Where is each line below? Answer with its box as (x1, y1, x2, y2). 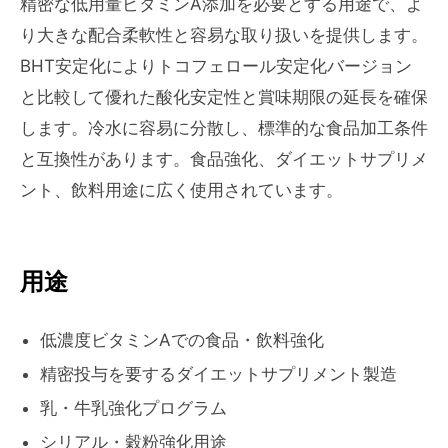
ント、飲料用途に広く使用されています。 (20, 180, 343, 200)
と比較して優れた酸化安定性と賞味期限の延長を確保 (20, 87, 428, 107)
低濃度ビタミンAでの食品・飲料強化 (40, 330, 324, 350)
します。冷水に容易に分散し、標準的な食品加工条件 (20, 118, 428, 138)
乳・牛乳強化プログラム (40, 398, 227, 418)
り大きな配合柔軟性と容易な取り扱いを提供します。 (20, 25, 428, 45)
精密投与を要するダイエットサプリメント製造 (40, 364, 397, 384)
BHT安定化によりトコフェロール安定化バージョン (20, 56, 412, 76)
